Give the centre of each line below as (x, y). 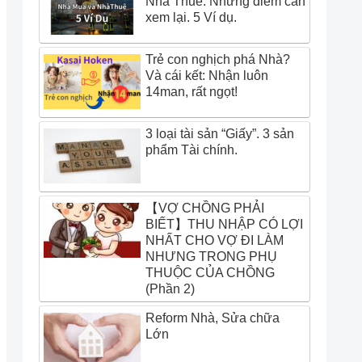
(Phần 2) (170, 289)
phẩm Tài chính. (192, 150)
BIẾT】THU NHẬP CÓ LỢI (224, 225)
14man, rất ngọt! (192, 92)
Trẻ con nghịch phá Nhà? (218, 60)
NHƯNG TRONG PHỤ (211, 257)
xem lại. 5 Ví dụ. (191, 18)
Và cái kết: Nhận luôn (207, 76)
